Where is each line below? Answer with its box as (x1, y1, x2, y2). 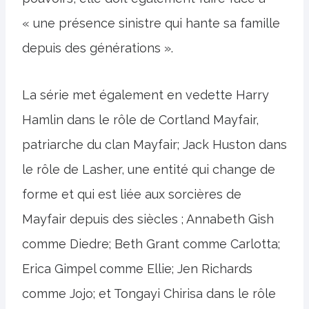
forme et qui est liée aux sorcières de (22, 187, 241, 201)
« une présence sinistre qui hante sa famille (22, 16, 280, 30)
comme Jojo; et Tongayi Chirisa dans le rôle (22, 286, 276, 301)
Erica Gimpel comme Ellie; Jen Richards (22, 261, 252, 276)
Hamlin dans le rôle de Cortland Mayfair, (22, 112, 259, 127)
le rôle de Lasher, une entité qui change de (22, 162, 275, 177)
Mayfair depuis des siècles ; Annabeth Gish (22, 212, 274, 226)
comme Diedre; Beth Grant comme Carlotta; (22, 237, 280, 251)
